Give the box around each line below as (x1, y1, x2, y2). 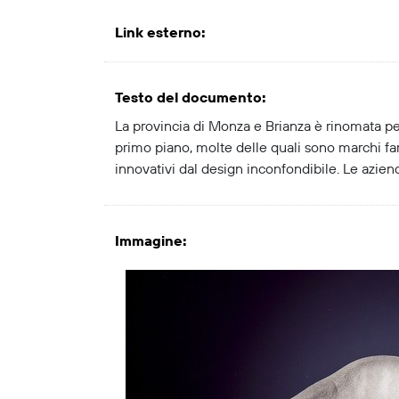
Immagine (115, 232, 183, 250)
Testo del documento (115, 89, 262, 107)
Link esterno (115, 24, 201, 42)
